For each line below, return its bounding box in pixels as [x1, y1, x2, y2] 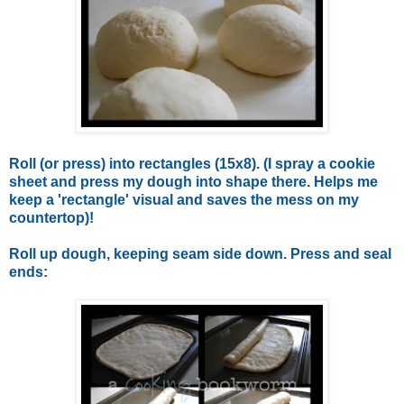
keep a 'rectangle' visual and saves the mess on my [9, 191, 359, 207]
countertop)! [9, 209, 94, 225]
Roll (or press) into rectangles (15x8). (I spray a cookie [9, 155, 375, 171]
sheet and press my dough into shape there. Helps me [9, 173, 378, 189]
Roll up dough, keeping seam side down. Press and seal [9, 245, 391, 262]
